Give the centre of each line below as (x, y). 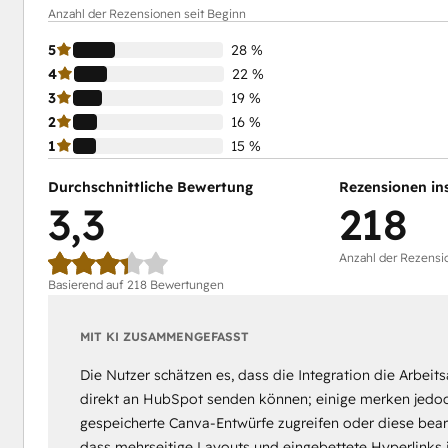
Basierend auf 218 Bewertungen (135, 284)
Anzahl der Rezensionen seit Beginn (146, 13)
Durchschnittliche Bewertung (150, 186)
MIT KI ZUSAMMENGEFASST (164, 336)
